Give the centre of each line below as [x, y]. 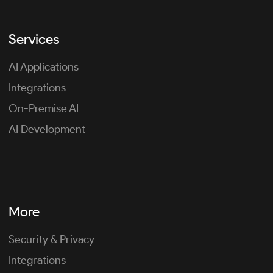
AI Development [47, 129]
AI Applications [43, 67]
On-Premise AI [43, 108]
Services [34, 39]
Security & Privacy [51, 239]
